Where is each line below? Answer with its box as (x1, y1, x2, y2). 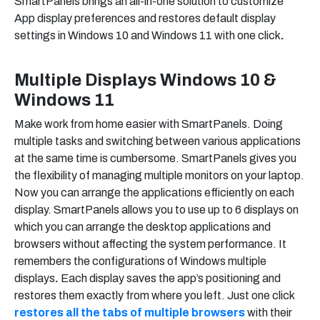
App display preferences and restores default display (14, 12, 276, 25)
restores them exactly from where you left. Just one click (14, 289, 294, 302)
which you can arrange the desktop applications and (14, 221, 271, 234)
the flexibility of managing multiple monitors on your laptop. (14, 169, 304, 182)
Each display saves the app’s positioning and (61, 272, 281, 285)
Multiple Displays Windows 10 (14, 71, 260, 90)
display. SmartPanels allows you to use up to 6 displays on (14, 204, 299, 216)
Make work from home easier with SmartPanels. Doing (14, 118, 283, 131)
